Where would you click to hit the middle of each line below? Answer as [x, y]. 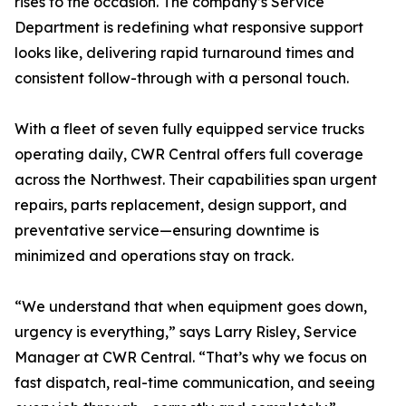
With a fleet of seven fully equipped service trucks [189, 129]
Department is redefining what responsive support [189, 27]
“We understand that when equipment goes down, [191, 306]
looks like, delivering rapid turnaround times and [184, 53]
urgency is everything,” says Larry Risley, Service [186, 332]
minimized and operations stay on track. [154, 256]
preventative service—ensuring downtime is [167, 230]
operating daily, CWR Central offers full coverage [189, 154]
